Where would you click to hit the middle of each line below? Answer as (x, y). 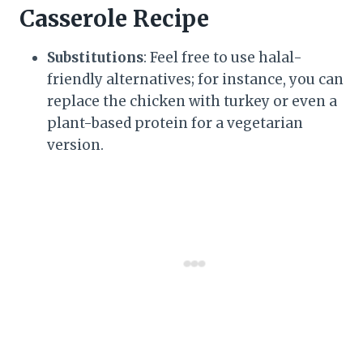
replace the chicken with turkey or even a (192, 101)
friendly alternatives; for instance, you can (195, 79)
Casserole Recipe (114, 18)
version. (75, 145)
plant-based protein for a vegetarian (175, 123)
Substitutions (95, 57)
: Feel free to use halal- (223, 57)
